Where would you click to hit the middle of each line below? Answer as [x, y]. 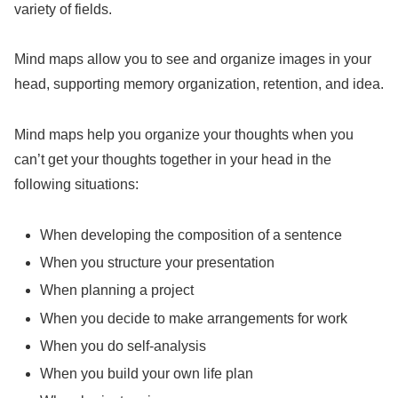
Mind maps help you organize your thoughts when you [184, 135]
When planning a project [117, 291]
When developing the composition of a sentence [191, 235]
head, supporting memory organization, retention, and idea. [199, 84]
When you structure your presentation [158, 263]
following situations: [76, 185]
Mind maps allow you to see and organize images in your [193, 60]
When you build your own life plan [147, 373]
